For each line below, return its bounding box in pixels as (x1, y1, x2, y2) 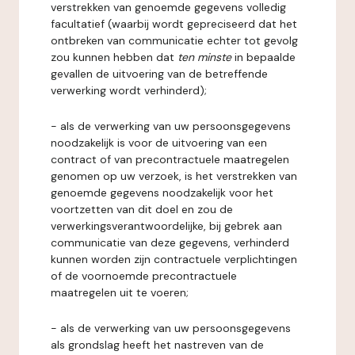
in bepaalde (231, 50, 296, 64)
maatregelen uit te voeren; (51, 285, 189, 300)
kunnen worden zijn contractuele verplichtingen (51, 252, 297, 266)
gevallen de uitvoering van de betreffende (51, 67, 268, 81)
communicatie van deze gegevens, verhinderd (51, 235, 289, 250)
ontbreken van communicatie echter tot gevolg (51, 33, 298, 48)
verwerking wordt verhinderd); (51, 83, 207, 97)
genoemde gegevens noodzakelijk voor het (51, 185, 273, 200)
